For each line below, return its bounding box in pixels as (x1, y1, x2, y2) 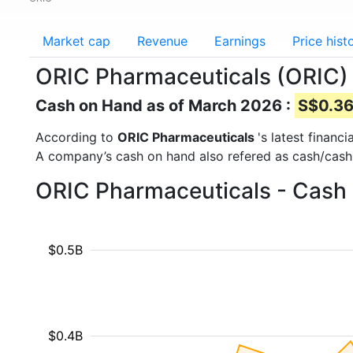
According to (35, 129, 117, 145)
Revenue (137, 33, 188, 49)
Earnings (214, 33, 266, 49)
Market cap (43, 33, 110, 49)
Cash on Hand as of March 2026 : (35, 96, 295, 115)
